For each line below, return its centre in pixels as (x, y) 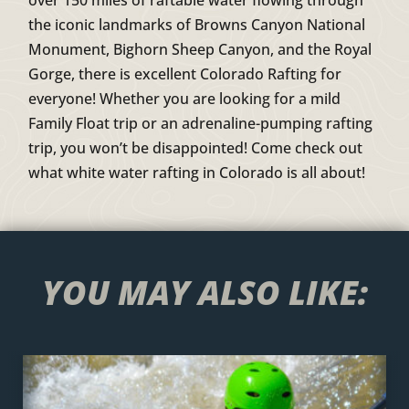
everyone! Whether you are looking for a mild (185, 98)
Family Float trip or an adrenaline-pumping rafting (201, 123)
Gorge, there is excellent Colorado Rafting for (185, 73)
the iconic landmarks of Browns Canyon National (197, 24)
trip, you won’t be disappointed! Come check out (196, 147)
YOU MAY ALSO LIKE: (204, 292)
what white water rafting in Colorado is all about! (197, 172)
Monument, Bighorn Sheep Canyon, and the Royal (200, 49)
